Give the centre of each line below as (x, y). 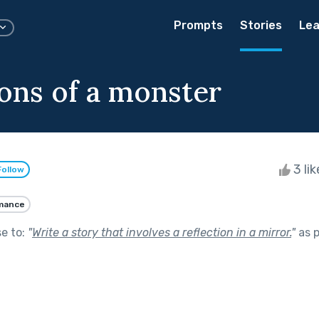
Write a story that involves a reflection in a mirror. (162, 232)
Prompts (198, 25)
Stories (261, 25)
